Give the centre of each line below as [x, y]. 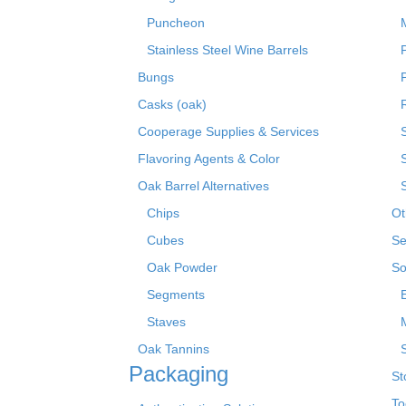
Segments [176, 294]
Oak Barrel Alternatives [203, 185]
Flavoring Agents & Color [209, 158]
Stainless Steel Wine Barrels [227, 49]
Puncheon [176, 22]
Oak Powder [182, 267]
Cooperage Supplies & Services [228, 131]
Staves [166, 321]
